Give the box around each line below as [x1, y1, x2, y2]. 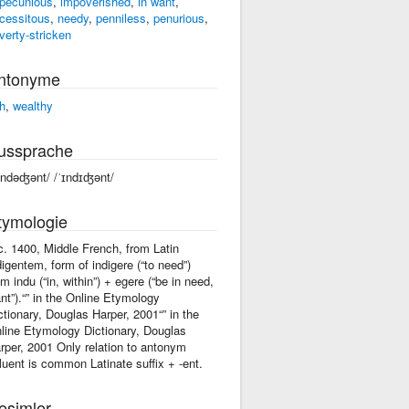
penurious [152, 8, 204, 26]
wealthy [12, 96, 53, 114]
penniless [95, 8, 146, 26]
